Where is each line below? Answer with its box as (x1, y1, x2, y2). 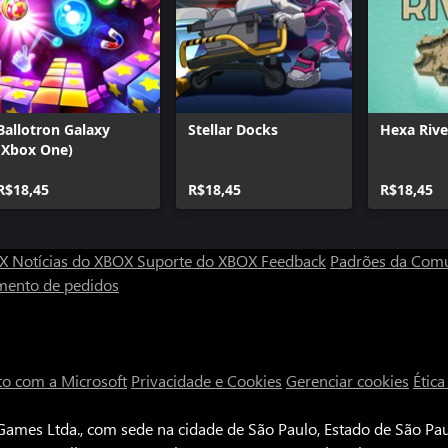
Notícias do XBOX (12, 250, 137, 271)
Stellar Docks (188, 120, 278, 139)
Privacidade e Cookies (131, 370, 282, 391)
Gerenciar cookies (286, 370, 409, 391)
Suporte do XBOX (137, 250, 261, 271)
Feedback (261, 250, 326, 271)
